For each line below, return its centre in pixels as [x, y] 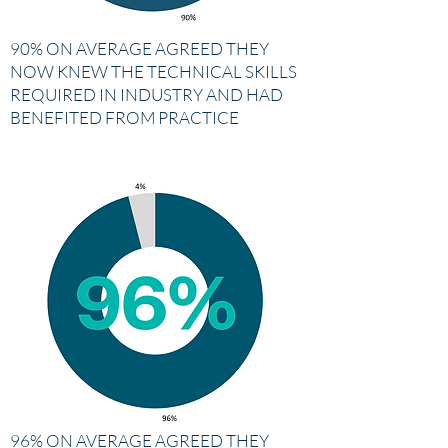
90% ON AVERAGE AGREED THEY [139, 48]
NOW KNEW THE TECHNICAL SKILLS [153, 71]
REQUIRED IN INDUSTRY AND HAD [146, 94]
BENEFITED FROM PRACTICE [124, 117]
